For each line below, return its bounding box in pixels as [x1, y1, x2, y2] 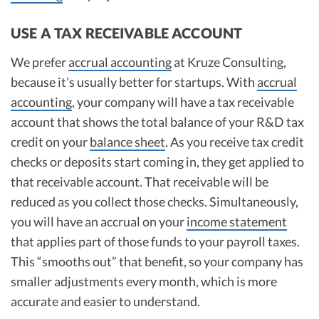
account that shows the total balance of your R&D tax [11, 113, 304, 130]
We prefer [11, 53, 68, 70]
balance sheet [90, 133, 165, 150]
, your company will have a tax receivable [72, 93, 294, 110]
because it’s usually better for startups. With [11, 73, 257, 90]
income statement [187, 213, 287, 229]
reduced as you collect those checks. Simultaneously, [11, 193, 298, 209]
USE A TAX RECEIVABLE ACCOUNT [11, 23, 243, 41]
